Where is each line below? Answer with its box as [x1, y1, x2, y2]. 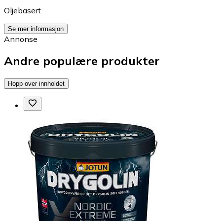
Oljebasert [4, 5, 41, 15]
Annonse [4, 34, 37, 44]
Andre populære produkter [4, 53, 160, 69]
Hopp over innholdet [8, 80, 65, 88]
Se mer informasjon [8, 25, 64, 33]
